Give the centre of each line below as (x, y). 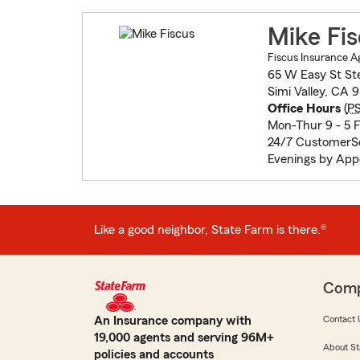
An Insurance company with (173, 321)
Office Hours (304, 109)
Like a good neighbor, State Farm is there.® (211, 229)
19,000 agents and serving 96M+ (184, 338)
